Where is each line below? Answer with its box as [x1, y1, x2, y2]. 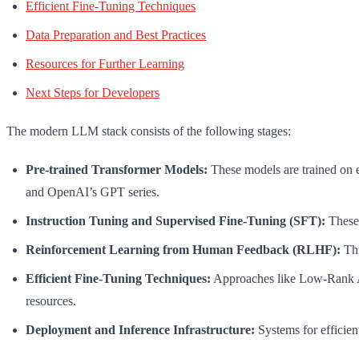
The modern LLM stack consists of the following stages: [6, 124, 291, 139]
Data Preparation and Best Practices [26, 28, 206, 42]
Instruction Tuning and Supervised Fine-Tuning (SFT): [26, 214, 325, 228]
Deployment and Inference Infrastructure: [26, 323, 255, 337]
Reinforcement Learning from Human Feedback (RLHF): [26, 243, 341, 257]
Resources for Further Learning [26, 57, 184, 71]
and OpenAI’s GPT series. [26, 185, 159, 200]
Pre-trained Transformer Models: [26, 163, 208, 177]
